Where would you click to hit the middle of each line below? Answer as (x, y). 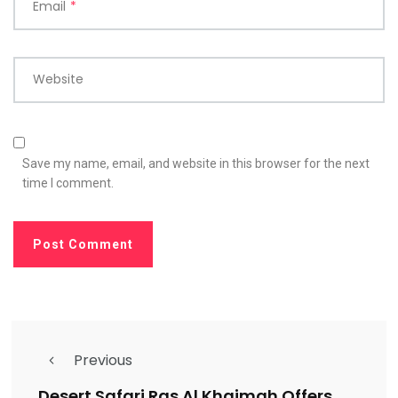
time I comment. (68, 183)
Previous (103, 361)
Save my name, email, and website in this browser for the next (196, 164)
